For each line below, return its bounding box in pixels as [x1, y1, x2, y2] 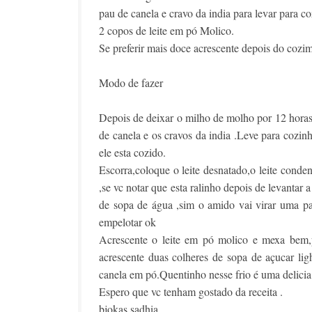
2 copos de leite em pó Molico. [99, 23, 234, 38]
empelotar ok [99, 214, 156, 229]
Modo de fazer [99, 75, 166, 90]
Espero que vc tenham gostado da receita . [99, 284, 283, 299]
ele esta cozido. [99, 145, 166, 159]
